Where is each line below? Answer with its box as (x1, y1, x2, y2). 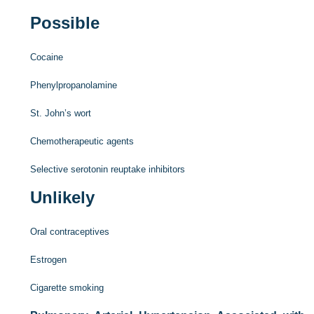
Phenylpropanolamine (30, 80, 118, 91)
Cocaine (30, 52, 64, 63)
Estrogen (30, 254, 67, 266)
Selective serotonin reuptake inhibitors (30, 164, 186, 175)
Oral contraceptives (30, 226, 110, 238)
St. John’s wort (30, 108, 92, 119)
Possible (30, 13, 100, 33)
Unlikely (30, 188, 95, 207)
